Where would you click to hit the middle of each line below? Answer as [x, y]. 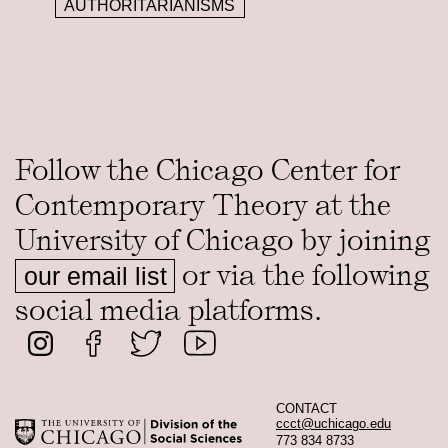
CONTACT [306, 408]
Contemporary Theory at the [203, 205]
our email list [95, 275]
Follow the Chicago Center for [207, 170]
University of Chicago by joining [223, 240]
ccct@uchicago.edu [333, 423]
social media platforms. [168, 310]
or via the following [302, 275]
